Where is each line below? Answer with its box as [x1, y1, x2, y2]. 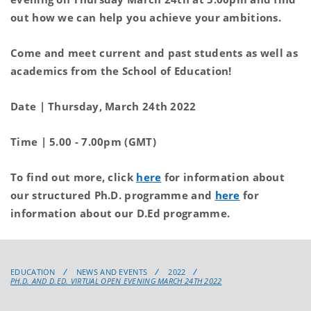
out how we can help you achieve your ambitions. [10, 10, 282, 24]
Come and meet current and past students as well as [10, 45, 298, 60]
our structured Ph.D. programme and [10, 187, 215, 202]
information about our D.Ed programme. [10, 205, 230, 220]
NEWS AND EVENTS [76, 266, 148, 277]
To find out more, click [10, 169, 137, 184]
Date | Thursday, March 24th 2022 [10, 99, 196, 113]
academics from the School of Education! [10, 63, 232, 78]
